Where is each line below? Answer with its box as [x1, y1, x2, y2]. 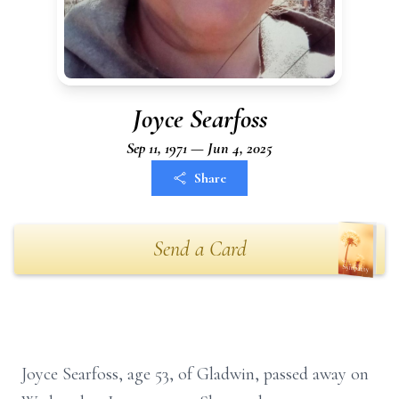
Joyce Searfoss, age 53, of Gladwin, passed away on [21, 363, 369, 385]
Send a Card [152, 236, 247, 262]
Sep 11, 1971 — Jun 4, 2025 [126, 138, 273, 158]
